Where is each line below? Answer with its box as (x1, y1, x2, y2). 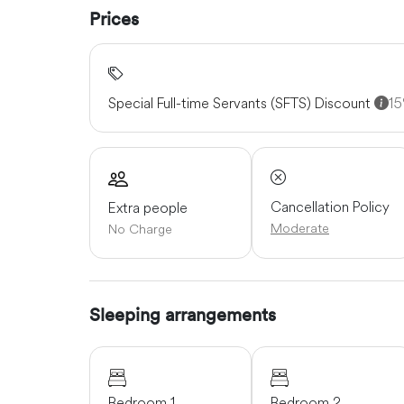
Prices (89, 6, 139, 31)
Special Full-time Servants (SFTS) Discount (108, 94, 374, 113)
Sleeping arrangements (89, 301, 276, 326)
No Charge (108, 220, 172, 237)
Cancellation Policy (271, 197, 390, 216)
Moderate (271, 220, 329, 237)
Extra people (108, 197, 188, 216)
